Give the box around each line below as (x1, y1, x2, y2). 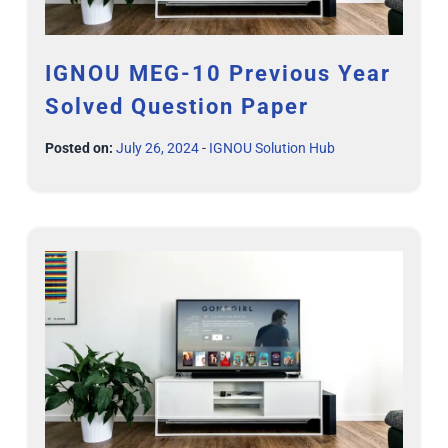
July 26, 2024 (116, 140, 199, 157)
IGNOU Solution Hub (209, 140, 335, 157)
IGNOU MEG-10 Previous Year (45, 61, 391, 87)
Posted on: (45, 140, 113, 157)
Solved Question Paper (45, 94, 309, 120)
